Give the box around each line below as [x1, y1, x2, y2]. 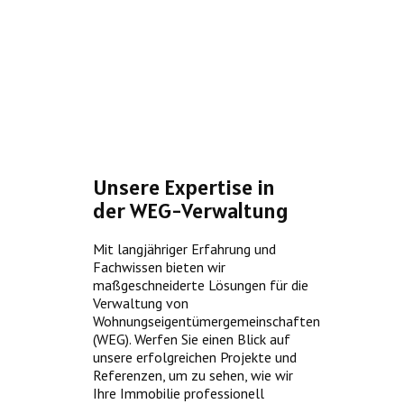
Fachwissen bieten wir [93, 258, 225, 276]
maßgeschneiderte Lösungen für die [93, 276, 308, 294]
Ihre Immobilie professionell [93, 384, 264, 402]
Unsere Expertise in [93, 173, 275, 201]
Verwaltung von [93, 294, 188, 312]
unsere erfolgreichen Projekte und [93, 348, 297, 366]
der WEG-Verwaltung [93, 197, 289, 225]
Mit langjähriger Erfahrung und [93, 240, 276, 258]
